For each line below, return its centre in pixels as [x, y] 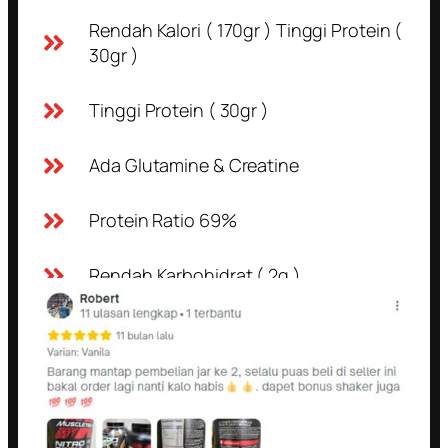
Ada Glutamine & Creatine [194, 164]
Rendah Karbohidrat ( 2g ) [195, 274]
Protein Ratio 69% [163, 219]
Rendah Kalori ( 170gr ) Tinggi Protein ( [246, 29]
